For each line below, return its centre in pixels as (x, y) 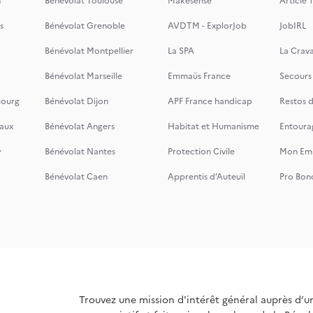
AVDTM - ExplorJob (207, 26)
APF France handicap (210, 101)
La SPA (181, 51)
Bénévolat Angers (80, 126)
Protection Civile (201, 152)
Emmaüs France (199, 76)
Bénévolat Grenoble (85, 26)
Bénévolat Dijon (77, 101)
